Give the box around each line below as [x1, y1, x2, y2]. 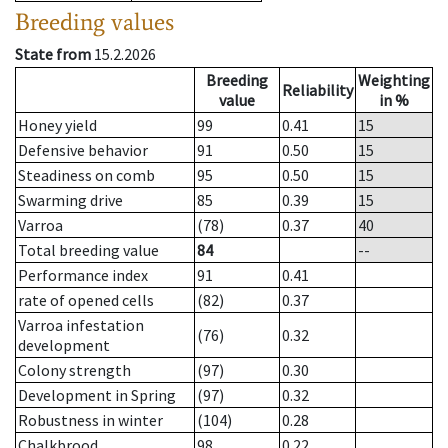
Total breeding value [18, 240, 159, 261]
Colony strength [18, 360, 131, 381]
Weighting [358, 70, 430, 91]
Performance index [18, 265, 148, 286]
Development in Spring [18, 385, 176, 406]
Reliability [282, 80, 353, 101]
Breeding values [15, 7, 174, 37]
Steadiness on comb [18, 165, 155, 186]
